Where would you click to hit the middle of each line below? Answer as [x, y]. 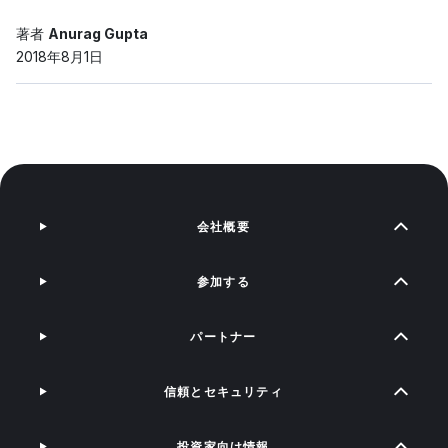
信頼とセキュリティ [223, 391]
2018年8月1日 [59, 56]
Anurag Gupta [98, 33]
